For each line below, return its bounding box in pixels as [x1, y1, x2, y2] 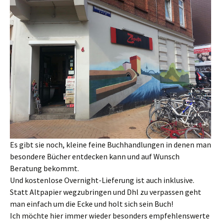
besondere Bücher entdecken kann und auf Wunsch [10, 151, 180, 161]
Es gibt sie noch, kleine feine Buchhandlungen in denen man [10, 140, 211, 149]
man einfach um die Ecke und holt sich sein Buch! [10, 199, 173, 209]
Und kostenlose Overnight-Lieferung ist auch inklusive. [10, 175, 194, 185]
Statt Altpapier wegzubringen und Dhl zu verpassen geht [10, 187, 201, 197]
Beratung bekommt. [10, 163, 80, 173]
